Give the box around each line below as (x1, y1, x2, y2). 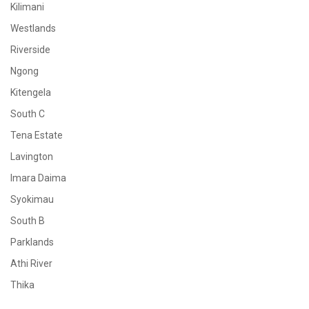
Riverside (10, 44, 50, 55)
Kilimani (10, 1, 44, 12)
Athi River (10, 258, 52, 269)
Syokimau (10, 194, 54, 205)
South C (10, 108, 45, 119)
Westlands (10, 23, 56, 34)
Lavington (10, 151, 53, 162)
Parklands (10, 237, 54, 248)
